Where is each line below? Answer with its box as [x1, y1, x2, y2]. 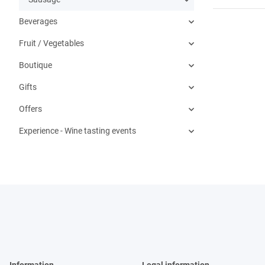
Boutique [19, 60, 52, 70]
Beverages [19, 17, 57, 26]
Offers [19, 104, 42, 114]
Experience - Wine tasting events [19, 126, 136, 135]
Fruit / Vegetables [19, 38, 84, 48]
